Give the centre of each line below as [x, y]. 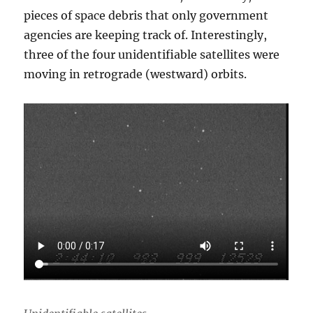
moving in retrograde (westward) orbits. [136, 74]
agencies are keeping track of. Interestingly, [146, 35]
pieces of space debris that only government [146, 15]
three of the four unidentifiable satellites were [152, 54]
